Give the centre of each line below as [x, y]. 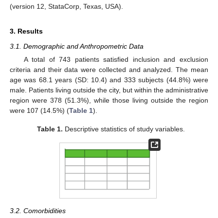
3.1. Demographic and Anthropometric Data [77, 46]
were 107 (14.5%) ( [39, 110]
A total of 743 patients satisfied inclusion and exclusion [116, 59]
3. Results [26, 31]
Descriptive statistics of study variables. [124, 129]
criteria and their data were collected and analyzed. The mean [109, 69]
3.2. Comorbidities [38, 210]
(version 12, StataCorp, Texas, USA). [66, 6]
